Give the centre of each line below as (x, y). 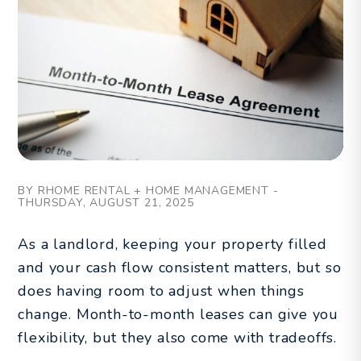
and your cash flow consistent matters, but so (180, 267)
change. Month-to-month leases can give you (178, 314)
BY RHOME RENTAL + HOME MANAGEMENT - (148, 190)
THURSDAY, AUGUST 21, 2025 (106, 202)
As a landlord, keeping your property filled (172, 244)
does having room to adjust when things (161, 290)
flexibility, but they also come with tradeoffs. (177, 337)
